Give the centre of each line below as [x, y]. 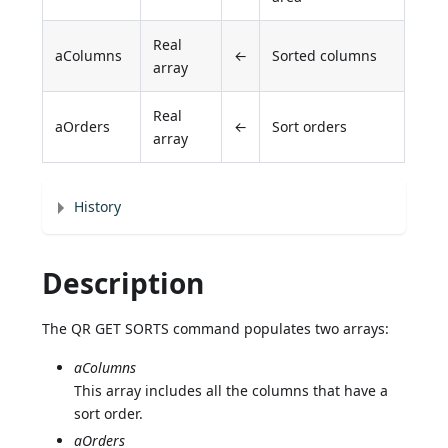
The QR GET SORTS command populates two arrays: [216, 329]
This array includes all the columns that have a [231, 391]
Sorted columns [325, 56]
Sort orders [310, 127]
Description [123, 283]
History [98, 207]
